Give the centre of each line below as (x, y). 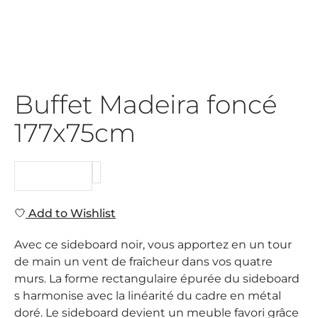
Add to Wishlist (71, 213)
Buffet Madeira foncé (146, 104)
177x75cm (75, 133)
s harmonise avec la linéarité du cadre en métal (148, 296)
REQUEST (53, 176)
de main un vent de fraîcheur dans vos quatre (143, 262)
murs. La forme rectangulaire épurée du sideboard (157, 279)
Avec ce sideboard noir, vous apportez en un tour (153, 245)
